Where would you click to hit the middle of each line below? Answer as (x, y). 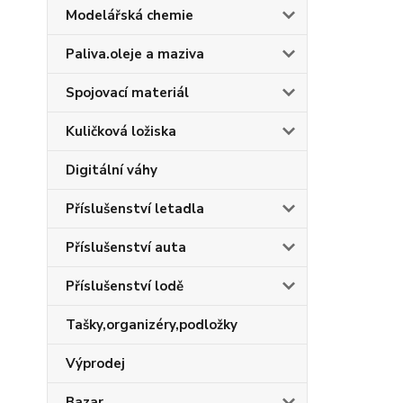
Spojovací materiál (127, 93)
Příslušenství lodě (125, 286)
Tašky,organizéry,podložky (152, 325)
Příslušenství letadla (135, 209)
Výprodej (95, 363)
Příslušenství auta (126, 247)
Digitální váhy (112, 170)
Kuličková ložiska (121, 131)
